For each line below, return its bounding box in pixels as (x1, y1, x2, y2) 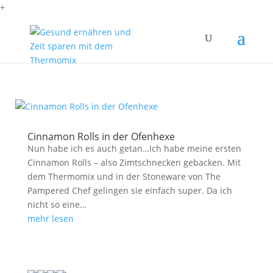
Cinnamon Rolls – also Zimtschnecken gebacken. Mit (27, 157, 241, 168)
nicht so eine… (27, 199, 87, 210)
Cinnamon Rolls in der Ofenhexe (27, 130, 175, 143)
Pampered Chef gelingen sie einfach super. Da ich (27, 185, 232, 196)
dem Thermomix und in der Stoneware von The (27, 171, 221, 182)
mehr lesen (27, 213, 74, 224)
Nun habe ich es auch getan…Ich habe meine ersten (27, 143, 241, 154)
